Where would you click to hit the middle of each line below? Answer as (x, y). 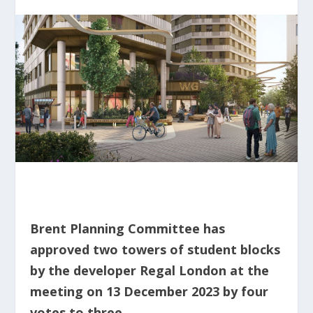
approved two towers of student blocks (155, 250)
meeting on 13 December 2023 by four (149, 292)
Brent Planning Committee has (127, 229)
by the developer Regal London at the (149, 271)
